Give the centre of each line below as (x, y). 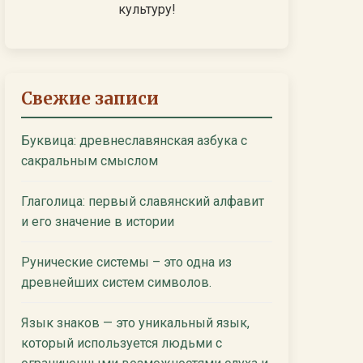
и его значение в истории (98, 222)
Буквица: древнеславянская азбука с (134, 141)
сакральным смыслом (90, 161)
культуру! (147, 9)
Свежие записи (90, 99)
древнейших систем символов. (116, 282)
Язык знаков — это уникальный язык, (135, 323)
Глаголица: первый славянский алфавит (143, 201)
